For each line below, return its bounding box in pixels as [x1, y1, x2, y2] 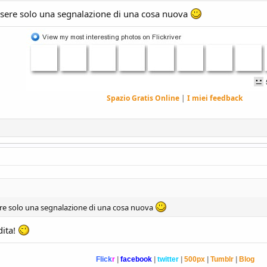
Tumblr [210, 254, 234, 263]
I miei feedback [187, 93, 243, 103]
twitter [157, 254, 179, 263]
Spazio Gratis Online [106, 93, 181, 103]
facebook [120, 254, 152, 263]
